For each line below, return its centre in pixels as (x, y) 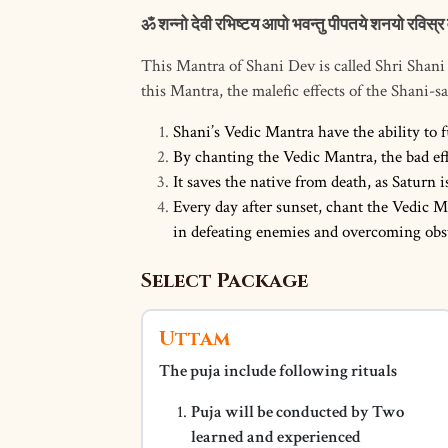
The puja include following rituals (278, 371)
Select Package (224, 280)
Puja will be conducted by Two (297, 412)
